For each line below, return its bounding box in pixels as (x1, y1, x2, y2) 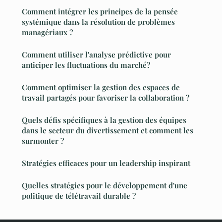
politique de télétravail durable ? (22, 191, 136, 201)
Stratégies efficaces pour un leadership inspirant (22, 158, 190, 168)
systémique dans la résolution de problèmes (22, 17, 175, 27)
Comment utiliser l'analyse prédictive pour (22, 50, 171, 60)
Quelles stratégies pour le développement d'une (22, 180, 187, 191)
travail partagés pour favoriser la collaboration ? (22, 93, 189, 103)
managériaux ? (22, 27, 73, 38)
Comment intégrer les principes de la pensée (22, 6, 178, 17)
